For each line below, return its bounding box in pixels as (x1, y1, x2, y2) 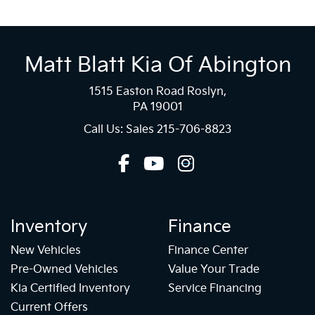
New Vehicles (11, 244, 81, 258)
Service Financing (168, 282, 262, 296)
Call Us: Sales (84, 122, 157, 136)
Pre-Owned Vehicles (11, 263, 118, 277)
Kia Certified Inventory (11, 282, 130, 296)
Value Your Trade (168, 263, 259, 277)
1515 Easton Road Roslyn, (89, 84, 226, 98)
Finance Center (168, 244, 248, 258)
